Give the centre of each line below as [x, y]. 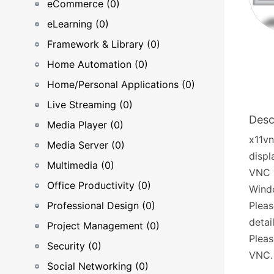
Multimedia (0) [81, 165]
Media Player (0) [85, 125]
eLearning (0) [78, 24]
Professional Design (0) [101, 206]
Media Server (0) [86, 145]
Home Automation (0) [98, 64]
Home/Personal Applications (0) [121, 84]
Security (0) [74, 246]
